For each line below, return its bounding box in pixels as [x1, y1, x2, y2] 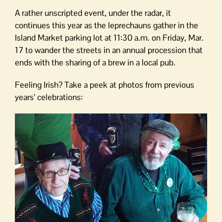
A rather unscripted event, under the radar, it [15, 7, 171, 18]
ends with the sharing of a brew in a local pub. [15, 56, 175, 68]
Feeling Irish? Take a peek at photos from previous [15, 79, 194, 90]
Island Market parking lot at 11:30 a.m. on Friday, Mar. [15, 32, 204, 43]
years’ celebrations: [15, 91, 83, 103]
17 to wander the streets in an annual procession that [15, 44, 203, 55]
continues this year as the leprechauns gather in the [15, 19, 198, 31]
